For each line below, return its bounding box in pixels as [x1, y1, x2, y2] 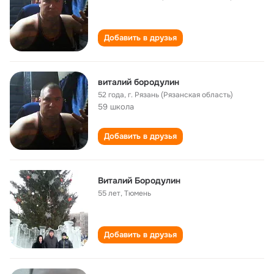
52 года [98, 90, 124, 100]
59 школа [98, 102, 134, 112]
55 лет [98, 188, 120, 198]
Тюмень [124, 188, 151, 198]
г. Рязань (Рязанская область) [128, 90, 233, 100]
